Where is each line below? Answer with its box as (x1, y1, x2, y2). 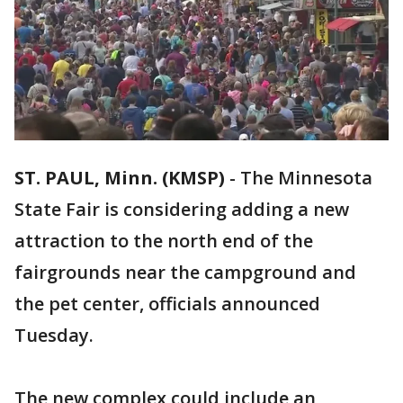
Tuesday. (14, 323, 94, 348)
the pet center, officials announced (14, 291, 320, 317)
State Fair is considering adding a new (14, 197, 349, 222)
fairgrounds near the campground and (14, 260, 356, 285)
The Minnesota (240, 166, 372, 191)
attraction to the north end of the (14, 228, 313, 254)
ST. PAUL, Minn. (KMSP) (14, 166, 225, 191)
